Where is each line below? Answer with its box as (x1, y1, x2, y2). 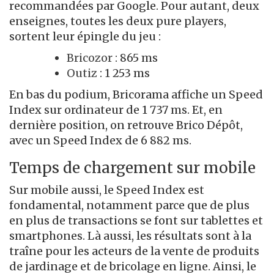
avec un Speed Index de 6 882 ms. (9, 133, 191, 148)
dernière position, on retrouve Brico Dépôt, (9, 118, 243, 133)
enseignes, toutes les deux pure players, (9, 14, 226, 29)
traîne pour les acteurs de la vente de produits (9, 244, 259, 259)
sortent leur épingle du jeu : (9, 29, 161, 44)
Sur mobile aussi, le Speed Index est (9, 183, 204, 198)
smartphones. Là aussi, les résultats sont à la (9, 229, 251, 243)
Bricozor (67, 51, 115, 65)
